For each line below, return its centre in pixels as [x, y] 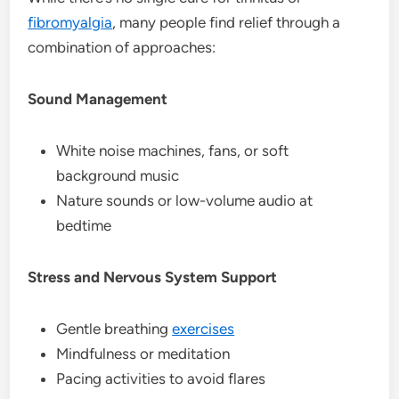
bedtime [84, 225]
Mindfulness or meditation [143, 353]
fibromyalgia [70, 22]
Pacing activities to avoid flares [161, 378]
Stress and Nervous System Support [153, 277]
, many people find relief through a [227, 22]
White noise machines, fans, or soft [173, 150]
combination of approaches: [122, 47]
